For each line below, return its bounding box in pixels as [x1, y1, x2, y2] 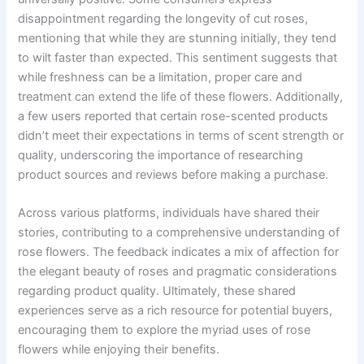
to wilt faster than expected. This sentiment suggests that [18, 50, 338, 65]
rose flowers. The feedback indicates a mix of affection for [18, 244, 340, 259]
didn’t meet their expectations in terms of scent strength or [18, 128, 344, 143]
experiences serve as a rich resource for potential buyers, [18, 302, 333, 318]
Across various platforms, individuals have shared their [18, 205, 320, 220]
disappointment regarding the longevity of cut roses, [18, 11, 309, 26]
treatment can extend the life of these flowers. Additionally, [18, 89, 344, 104]
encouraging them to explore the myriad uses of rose [18, 322, 311, 337]
